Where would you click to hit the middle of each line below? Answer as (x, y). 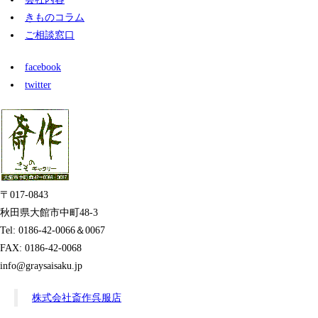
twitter (38, 85)
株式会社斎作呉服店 (77, 298)
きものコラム (55, 18)
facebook (43, 67)
